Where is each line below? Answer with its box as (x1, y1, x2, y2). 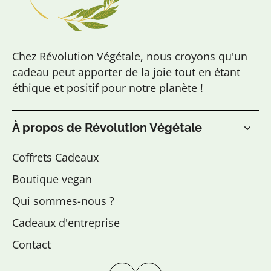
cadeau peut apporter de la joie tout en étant (12, 65, 240, 79)
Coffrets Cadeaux (12, 150, 99, 165)
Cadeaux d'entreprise (12, 215, 120, 230)
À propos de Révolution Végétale (12, 120, 202, 135)
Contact (12, 237, 51, 252)
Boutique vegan (12, 172, 92, 186)
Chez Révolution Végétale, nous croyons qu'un (12, 49, 247, 64)
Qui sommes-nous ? (12, 194, 114, 208)
